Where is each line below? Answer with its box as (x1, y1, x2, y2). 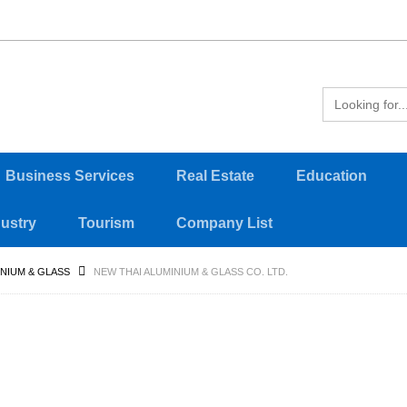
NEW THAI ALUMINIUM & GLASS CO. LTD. (94, 266, 288, 277)
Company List (176, 215, 273, 231)
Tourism (78, 215, 134, 231)
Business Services (5, 168, 134, 184)
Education (296, 168, 367, 184)
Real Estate (176, 168, 254, 184)
